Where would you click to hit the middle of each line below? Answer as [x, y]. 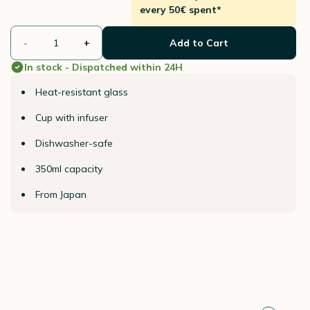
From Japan [61, 194]
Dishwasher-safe [74, 143]
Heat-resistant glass [81, 92]
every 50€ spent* [181, 10]
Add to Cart [199, 43]
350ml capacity [69, 169]
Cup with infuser [71, 118]
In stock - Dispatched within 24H [103, 67]
